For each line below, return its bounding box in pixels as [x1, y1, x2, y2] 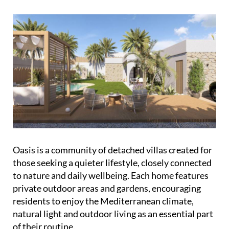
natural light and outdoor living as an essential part [13, 208, 213, 220]
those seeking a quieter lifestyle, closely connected [13, 157, 212, 169]
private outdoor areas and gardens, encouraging [13, 182, 201, 194]
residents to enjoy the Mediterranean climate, [13, 195, 194, 207]
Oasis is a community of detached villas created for [13, 144, 212, 156]
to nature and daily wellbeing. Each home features [13, 170, 209, 181]
